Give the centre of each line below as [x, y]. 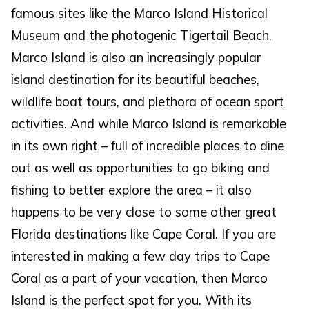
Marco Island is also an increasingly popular [136, 58]
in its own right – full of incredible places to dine [148, 146]
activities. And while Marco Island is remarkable [149, 124]
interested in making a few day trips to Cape [141, 257]
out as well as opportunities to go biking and [141, 168]
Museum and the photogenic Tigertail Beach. [142, 36]
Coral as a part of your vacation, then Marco [140, 279]
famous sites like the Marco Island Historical [140, 14]
